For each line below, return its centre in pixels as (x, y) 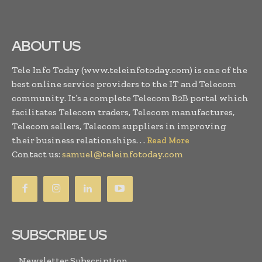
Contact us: (37, 154)
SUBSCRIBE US (59, 235)
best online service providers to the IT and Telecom (124, 84)
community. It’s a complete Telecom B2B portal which (130, 98)
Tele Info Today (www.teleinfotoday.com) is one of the (130, 70)
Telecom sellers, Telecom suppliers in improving (119, 126)
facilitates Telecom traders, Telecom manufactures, (123, 112)
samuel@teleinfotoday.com (123, 154)
